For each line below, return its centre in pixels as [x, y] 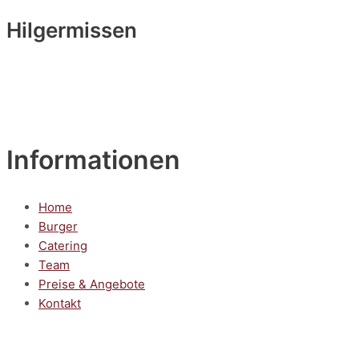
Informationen [93, 160]
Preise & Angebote [92, 284]
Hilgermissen [72, 30]
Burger [58, 226]
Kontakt [60, 303]
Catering [63, 245]
